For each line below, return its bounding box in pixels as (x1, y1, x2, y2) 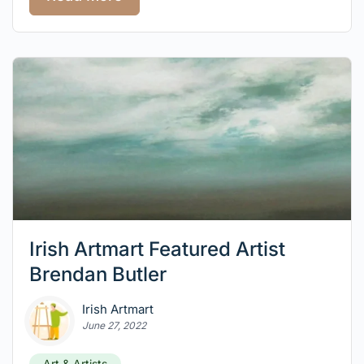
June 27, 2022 (82, 318, 146, 331)
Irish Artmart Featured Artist (29, 236, 285, 261)
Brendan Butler (29, 262, 167, 286)
